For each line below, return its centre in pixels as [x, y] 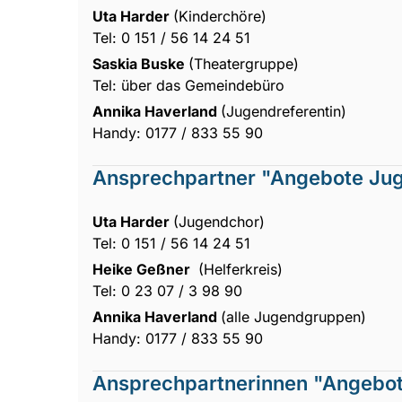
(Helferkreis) [238, 269]
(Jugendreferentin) [284, 111]
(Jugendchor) [219, 221]
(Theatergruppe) [244, 63]
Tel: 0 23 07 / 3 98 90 [167, 290]
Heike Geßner [143, 269]
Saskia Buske [140, 63]
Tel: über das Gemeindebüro [188, 85]
